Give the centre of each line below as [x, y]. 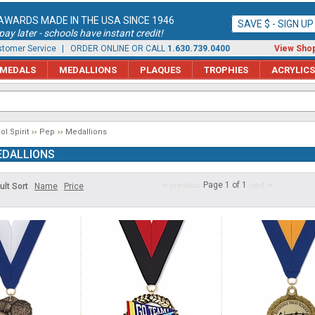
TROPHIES [226, 70]
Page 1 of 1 [225, 185]
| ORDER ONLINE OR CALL [114, 49]
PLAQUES [160, 70]
